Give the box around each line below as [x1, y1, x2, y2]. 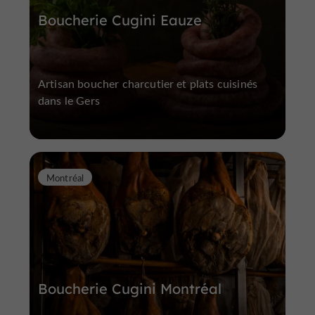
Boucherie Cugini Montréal [38, 279, 221, 297]
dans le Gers [38, 92, 100, 108]
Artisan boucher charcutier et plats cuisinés [38, 75, 258, 91]
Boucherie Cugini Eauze [38, 11, 202, 29]
